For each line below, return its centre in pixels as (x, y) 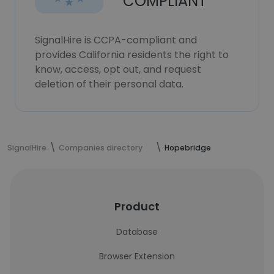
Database (137, 232)
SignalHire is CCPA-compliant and (116, 40)
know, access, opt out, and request (118, 69)
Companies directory (101, 148)
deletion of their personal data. (109, 84)
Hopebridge (188, 148)
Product (137, 206)
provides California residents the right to (132, 55)
